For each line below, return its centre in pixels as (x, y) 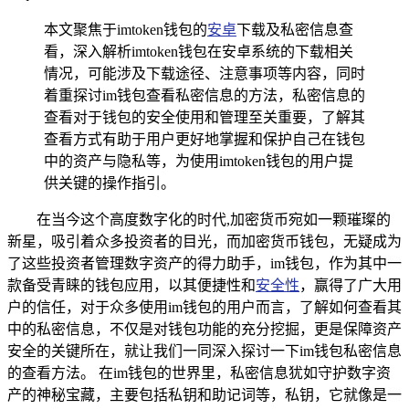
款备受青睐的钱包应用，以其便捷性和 (131, 285)
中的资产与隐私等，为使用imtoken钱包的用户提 (199, 161)
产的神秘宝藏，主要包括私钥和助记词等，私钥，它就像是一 (204, 394)
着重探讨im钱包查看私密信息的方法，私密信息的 (204, 95)
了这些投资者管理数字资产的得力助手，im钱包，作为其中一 (204, 263)
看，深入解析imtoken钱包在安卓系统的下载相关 (199, 51)
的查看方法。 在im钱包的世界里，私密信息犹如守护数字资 (199, 372)
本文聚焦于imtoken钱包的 (126, 29)
